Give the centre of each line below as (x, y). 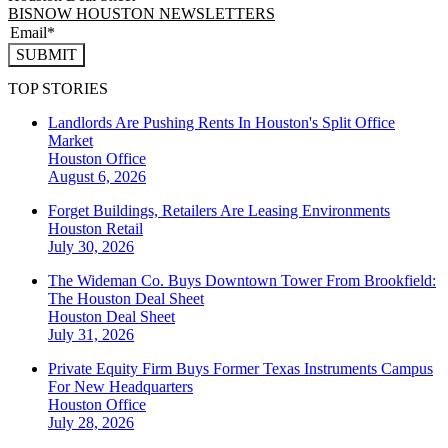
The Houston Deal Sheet (126, 299)
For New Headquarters (120, 387)
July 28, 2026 (91, 423)
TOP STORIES (58, 89)
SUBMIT (46, 54)
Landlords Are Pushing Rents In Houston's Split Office (221, 123)
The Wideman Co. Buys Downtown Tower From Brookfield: (242, 281)
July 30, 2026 (91, 247)
